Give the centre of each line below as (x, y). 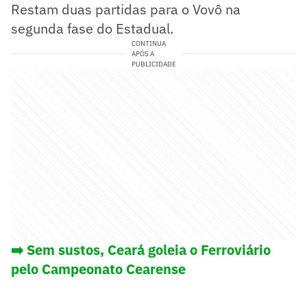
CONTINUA (148, 43)
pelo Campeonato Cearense (98, 269)
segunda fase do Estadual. (92, 28)
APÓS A (143, 53)
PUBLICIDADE (153, 64)
